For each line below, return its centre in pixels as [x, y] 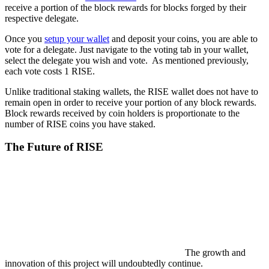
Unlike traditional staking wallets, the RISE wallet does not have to [131, 91]
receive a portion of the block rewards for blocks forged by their [125, 7]
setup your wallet [77, 38]
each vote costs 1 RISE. [50, 71]
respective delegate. [42, 18]
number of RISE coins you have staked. [80, 124]
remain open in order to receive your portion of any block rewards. [132, 102]
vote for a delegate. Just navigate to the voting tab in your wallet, [127, 49]
